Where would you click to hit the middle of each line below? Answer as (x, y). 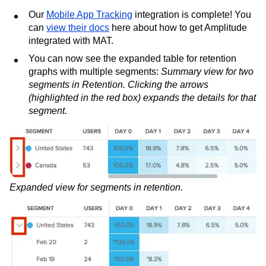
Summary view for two (207, 72)
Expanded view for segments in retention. (96, 188)
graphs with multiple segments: (95, 72)
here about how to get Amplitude (178, 28)
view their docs (78, 28)
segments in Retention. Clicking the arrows (118, 85)
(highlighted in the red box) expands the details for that (142, 98)
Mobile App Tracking (89, 15)
